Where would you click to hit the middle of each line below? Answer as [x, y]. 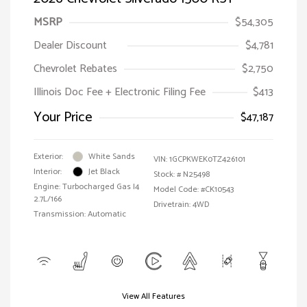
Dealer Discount [70, 45]
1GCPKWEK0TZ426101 [207, 159]
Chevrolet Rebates [75, 69]
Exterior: [48, 156]
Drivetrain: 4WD [181, 204]
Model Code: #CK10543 [194, 189]
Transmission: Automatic [80, 214]
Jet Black [104, 171]
